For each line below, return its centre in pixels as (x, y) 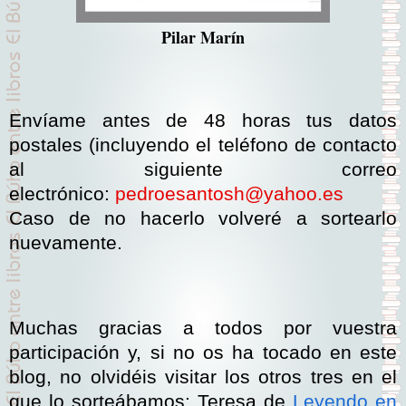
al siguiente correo (203, 170)
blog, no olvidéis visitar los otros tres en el (203, 377)
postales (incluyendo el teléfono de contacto (203, 145)
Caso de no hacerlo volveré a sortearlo (203, 219)
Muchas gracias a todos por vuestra (203, 329)
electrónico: (62, 194)
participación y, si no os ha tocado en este (203, 353)
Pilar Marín (203, 38)
